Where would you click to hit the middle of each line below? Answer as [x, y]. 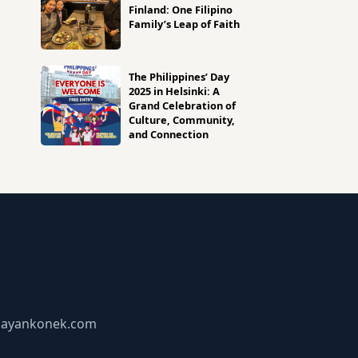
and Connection [169, 134]
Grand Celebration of [182, 105]
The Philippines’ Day [179, 77]
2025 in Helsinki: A [174, 91]
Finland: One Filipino [181, 10]
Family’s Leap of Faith [184, 24]
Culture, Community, [182, 120]
